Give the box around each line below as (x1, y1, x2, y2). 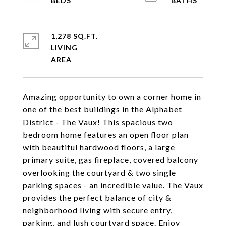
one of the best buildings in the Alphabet (23, 104, 182, 114)
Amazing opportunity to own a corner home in (23, 92, 201, 101)
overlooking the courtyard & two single (23, 167, 176, 177)
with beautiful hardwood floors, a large (23, 142, 175, 152)
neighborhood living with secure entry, (23, 205, 173, 215)
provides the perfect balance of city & (23, 193, 172, 202)
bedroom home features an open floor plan (23, 130, 189, 139)
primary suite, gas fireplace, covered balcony (23, 155, 198, 164)
